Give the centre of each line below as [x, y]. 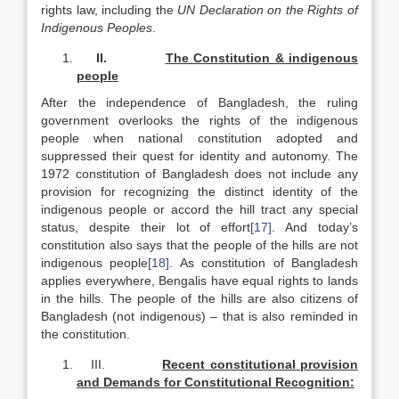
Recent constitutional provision [261, 364]
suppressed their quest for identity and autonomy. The [199, 156]
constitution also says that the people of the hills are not [199, 245]
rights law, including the [110, 10]
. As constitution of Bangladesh [264, 263]
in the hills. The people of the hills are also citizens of [199, 298]
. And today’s [315, 227]
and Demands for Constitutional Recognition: [216, 382]
